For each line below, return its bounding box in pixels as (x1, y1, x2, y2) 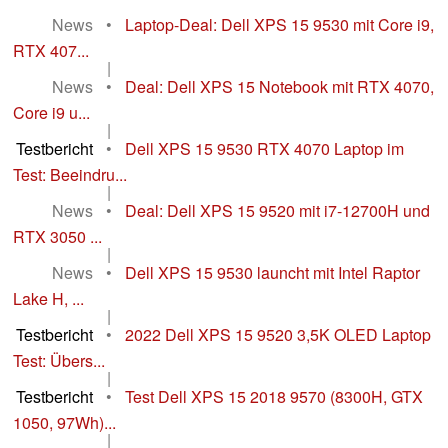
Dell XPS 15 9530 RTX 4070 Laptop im (125, 137, 404, 161)
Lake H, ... (13, 287, 84, 311)
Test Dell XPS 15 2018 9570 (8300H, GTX (125, 385, 423, 409)
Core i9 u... (13, 101, 90, 125)
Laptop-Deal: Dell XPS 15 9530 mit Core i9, (125, 13, 434, 37)
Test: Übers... (13, 349, 105, 373)
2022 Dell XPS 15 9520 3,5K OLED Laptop (125, 323, 431, 347)
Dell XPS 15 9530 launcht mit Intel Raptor (125, 261, 420, 285)
